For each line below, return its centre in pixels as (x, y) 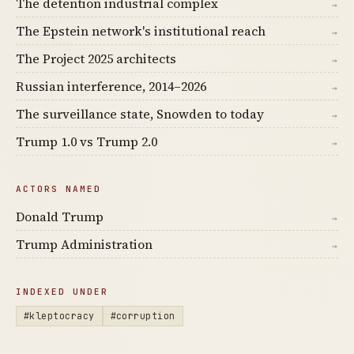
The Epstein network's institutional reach (141, 30)
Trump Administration (84, 244)
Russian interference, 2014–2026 (111, 86)
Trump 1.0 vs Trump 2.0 (87, 141)
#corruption (143, 315)
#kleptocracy (59, 315)
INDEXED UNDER (62, 291)
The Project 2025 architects (96, 58)
